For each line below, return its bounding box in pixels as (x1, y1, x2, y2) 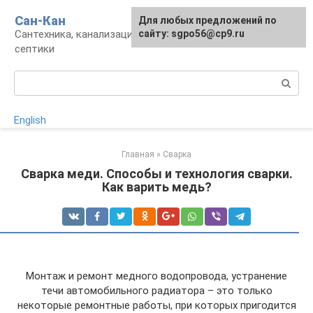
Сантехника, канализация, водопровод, (15, 28, 205, 41)
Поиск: (14, 71, 47, 84)
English (14, 114, 46, 126)
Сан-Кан (15, 13, 66, 28)
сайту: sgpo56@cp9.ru (138, 28, 245, 39)
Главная (122, 150, 154, 159)
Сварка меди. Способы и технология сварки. (20, 166, 293, 181)
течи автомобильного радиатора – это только (41, 284, 272, 297)
